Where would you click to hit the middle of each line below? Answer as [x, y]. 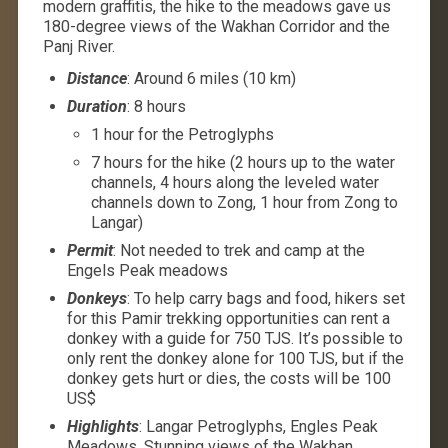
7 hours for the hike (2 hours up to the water [242, 162]
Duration [96, 106]
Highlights [102, 426]
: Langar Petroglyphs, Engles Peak [258, 426]
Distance [96, 78]
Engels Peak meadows [147, 270]
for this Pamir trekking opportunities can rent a [228, 318]
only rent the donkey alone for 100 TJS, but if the [235, 358]
